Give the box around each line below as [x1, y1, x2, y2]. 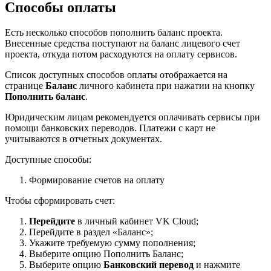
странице [5, 80, 45, 91]
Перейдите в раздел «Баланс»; [29, 227, 153, 238]
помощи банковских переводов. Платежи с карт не [5, 123, 215, 134]
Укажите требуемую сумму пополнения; [29, 238, 195, 249]
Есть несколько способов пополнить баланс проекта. [5, 27, 223, 38]
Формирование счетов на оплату [29, 175, 165, 186]
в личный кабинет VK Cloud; [75, 216, 198, 227]
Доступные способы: [5, 154, 91, 165]
